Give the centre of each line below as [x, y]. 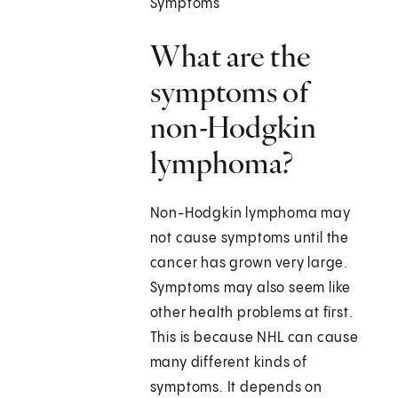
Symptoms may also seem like [251, 289]
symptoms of [229, 92]
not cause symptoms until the [250, 239]
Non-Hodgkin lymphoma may [250, 214]
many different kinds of [229, 363]
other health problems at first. [251, 314]
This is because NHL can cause [254, 338]
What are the [231, 56]
